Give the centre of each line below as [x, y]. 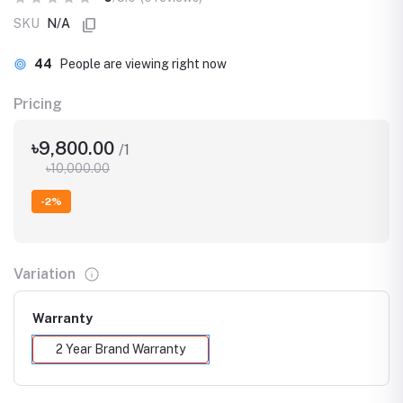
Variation [45, 273]
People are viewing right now [143, 64]
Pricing [38, 104]
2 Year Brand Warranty [121, 349]
